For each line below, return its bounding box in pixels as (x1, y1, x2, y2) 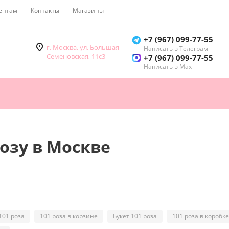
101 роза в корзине (40, 212, 98, 221)
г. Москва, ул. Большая (47, 42, 119, 52)
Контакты (31, 6, 59, 15)
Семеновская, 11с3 (47, 52, 105, 61)
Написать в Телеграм (144, 44, 208, 53)
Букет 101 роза (113, 212, 157, 221)
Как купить (117, 6, 149, 15)
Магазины (73, 6, 104, 15)
